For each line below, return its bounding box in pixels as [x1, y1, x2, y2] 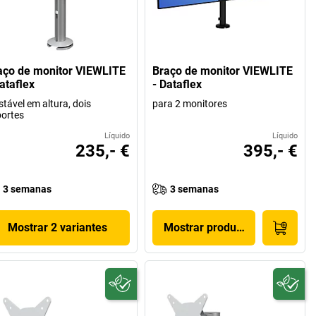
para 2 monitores [152, 97, 228, 109]
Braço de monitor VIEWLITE [152, 63, 293, 78]
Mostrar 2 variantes [8, 220, 108, 234]
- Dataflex [152, 77, 202, 91]
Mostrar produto [163, 220, 246, 234]
